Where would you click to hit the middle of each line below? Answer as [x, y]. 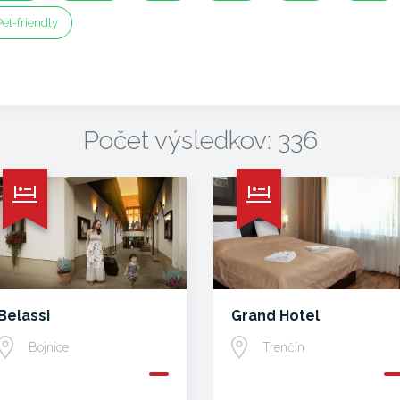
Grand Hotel [275, 316]
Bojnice [48, 347]
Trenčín [283, 347]
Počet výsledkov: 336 [200, 141]
